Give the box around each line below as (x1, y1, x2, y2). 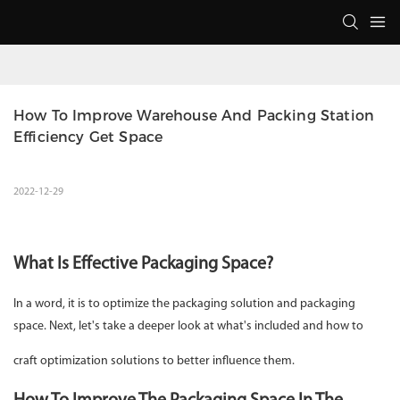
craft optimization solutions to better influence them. (13, 354, 295, 369)
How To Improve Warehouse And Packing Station (13, 107, 375, 125)
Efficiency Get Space (13, 129, 163, 146)
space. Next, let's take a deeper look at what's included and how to (13, 320, 366, 334)
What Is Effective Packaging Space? (13, 255, 273, 274)
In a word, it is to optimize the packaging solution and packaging (13, 297, 355, 312)
